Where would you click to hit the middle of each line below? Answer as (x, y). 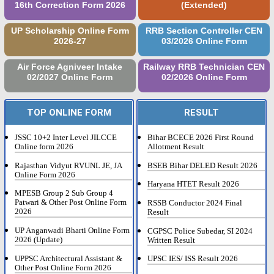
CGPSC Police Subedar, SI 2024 (200, 231)
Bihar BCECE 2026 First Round (201, 137)
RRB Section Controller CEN (204, 31)
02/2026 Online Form (204, 78)
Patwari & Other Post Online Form (71, 203)
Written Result (172, 240)
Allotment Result (176, 146)
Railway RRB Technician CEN (204, 67)
